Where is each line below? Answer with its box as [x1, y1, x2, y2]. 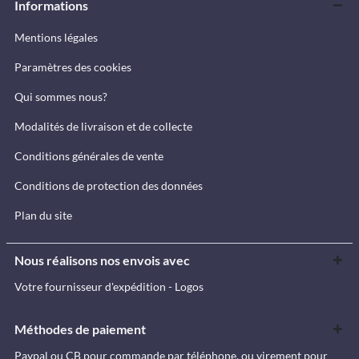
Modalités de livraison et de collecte [14, 119, 192, 133]
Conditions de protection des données [14, 179, 203, 192]
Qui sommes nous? [14, 90, 107, 103]
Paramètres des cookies [14, 60, 131, 74]
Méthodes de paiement [14, 321, 146, 337]
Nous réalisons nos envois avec [14, 252, 190, 268]
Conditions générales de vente [14, 149, 163, 163]
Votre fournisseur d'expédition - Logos [14, 280, 204, 293]
